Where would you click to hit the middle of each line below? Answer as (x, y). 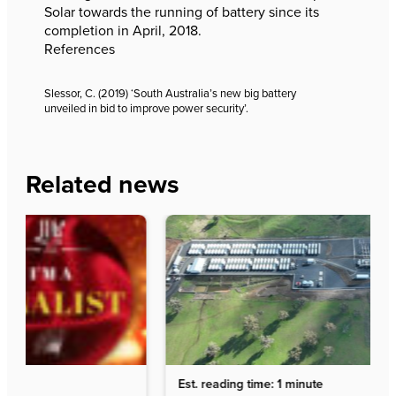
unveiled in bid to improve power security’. (146, 109)
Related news (103, 184)
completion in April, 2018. (123, 31)
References (80, 49)
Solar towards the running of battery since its (182, 12)
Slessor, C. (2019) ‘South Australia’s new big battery (170, 94)
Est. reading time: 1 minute (122, 384)
